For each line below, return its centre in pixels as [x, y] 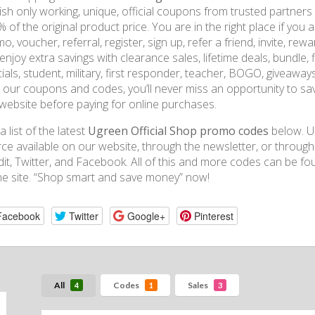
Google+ [146, 216]
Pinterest [213, 216]
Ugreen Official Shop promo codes [178, 131]
